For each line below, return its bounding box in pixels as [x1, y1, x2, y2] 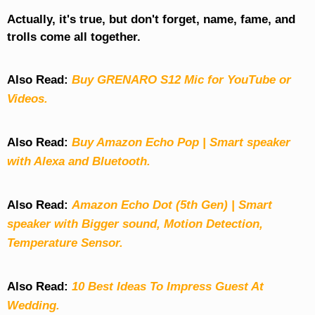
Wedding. [6, 299, 60, 313]
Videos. [6, 92, 48, 106]
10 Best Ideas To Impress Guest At [71, 280, 264, 294]
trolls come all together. [6, 30, 141, 44]
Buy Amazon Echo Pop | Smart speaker [71, 136, 290, 150]
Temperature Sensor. [6, 236, 123, 250]
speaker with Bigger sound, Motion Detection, [6, 217, 263, 231]
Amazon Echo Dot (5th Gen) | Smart [71, 198, 272, 212]
